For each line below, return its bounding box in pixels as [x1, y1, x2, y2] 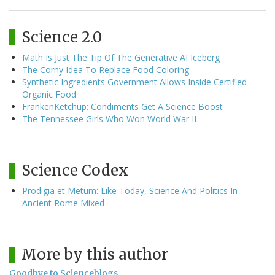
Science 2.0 [21, 28, 102, 47]
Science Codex [21, 161, 128, 180]
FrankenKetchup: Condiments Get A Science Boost [22, 101, 223, 113]
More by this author [21, 245, 168, 265]
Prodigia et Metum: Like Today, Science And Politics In [22, 185, 238, 197]
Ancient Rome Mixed [22, 197, 104, 209]
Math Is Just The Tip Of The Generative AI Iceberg [22, 52, 220, 64]
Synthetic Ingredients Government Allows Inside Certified [22, 76, 247, 88]
